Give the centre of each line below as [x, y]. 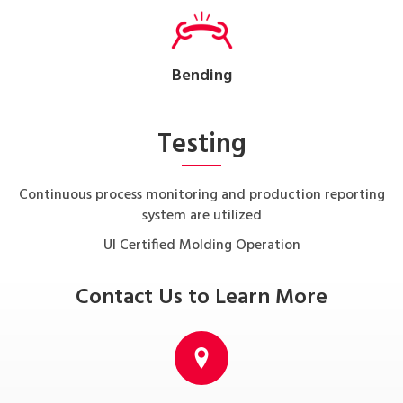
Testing [201, 145]
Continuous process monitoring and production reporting [201, 196]
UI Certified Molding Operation [201, 246]
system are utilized [201, 216]
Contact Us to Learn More [201, 298]
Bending [201, 76]
